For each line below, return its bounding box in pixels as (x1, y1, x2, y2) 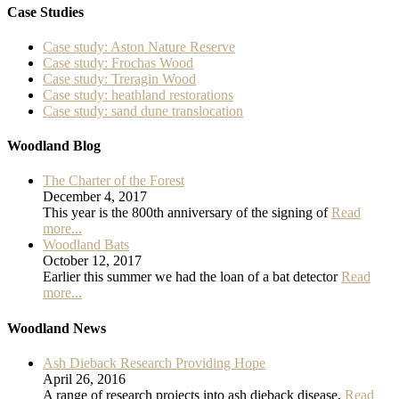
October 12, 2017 (43, 253, 142, 269)
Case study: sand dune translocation (43, 102, 243, 118)
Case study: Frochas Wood (43, 54, 193, 70)
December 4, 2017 (43, 189, 147, 205)
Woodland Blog (7, 138, 101, 154)
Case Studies (7, 4, 84, 20)
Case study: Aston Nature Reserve (43, 38, 235, 54)
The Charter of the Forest (43, 173, 184, 189)
